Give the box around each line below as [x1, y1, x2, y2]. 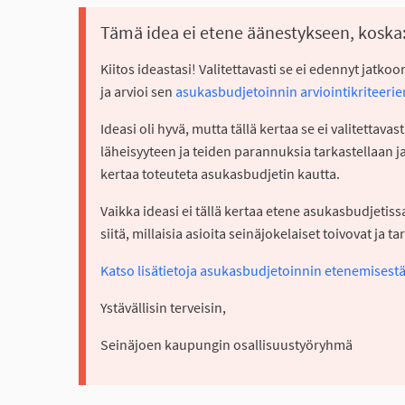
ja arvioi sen [100, 81, 175, 100]
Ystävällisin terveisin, [100, 297, 226, 316]
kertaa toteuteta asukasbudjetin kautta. [100, 164, 340, 183]
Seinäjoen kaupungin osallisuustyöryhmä [100, 334, 353, 353]
